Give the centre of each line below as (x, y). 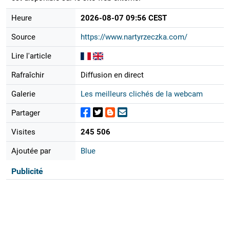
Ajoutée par (31, 151)
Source (23, 37)
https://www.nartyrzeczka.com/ (134, 37)
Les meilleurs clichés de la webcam (141, 94)
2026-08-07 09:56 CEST (123, 18)
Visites (23, 132)
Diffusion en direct (112, 75)
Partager (25, 113)
